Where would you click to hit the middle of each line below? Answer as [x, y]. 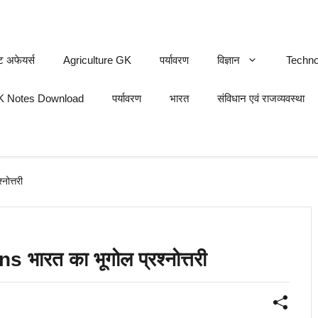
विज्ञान [229, 60]
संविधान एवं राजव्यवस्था [261, 98]
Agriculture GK [97, 60]
